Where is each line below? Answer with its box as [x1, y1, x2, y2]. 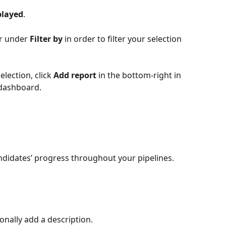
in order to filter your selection [63, 33, 184, 44]
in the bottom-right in [96, 69, 183, 81]
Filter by [30, 33, 63, 44]
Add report [53, 69, 96, 81]
